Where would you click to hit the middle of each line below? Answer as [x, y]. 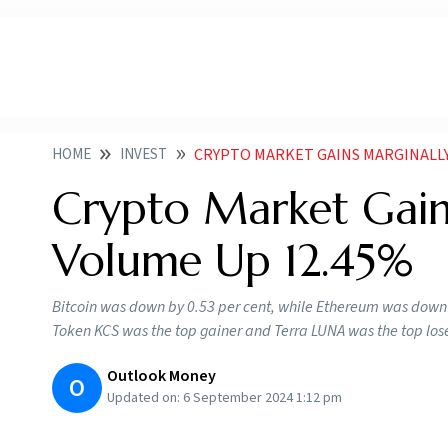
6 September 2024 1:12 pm [262, 398]
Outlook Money [161, 376]
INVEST [143, 155]
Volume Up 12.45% [233, 261]
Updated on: [145, 398]
